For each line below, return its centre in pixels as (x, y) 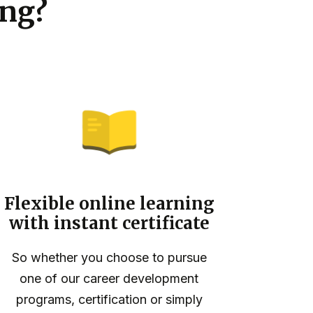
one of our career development (109, 279)
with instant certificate (109, 224)
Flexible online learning (109, 204)
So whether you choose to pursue (109, 258)
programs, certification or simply (109, 300)
